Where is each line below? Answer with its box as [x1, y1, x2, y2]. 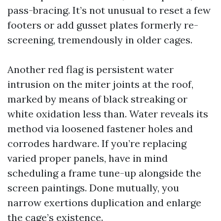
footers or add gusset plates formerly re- [7, 19, 198, 31]
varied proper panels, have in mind [7, 152, 168, 164]
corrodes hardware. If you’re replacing [7, 137, 186, 149]
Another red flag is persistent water [7, 63, 174, 75]
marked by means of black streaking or [7, 93, 187, 105]
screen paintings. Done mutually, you [7, 182, 179, 194]
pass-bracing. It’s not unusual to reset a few [7, 4, 211, 16]
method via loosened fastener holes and [7, 122, 193, 135]
